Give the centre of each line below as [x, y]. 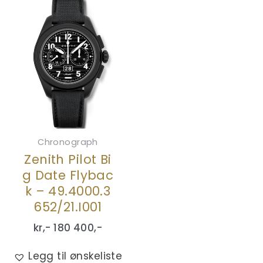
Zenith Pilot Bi [68, 160]
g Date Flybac [68, 176]
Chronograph [68, 142]
